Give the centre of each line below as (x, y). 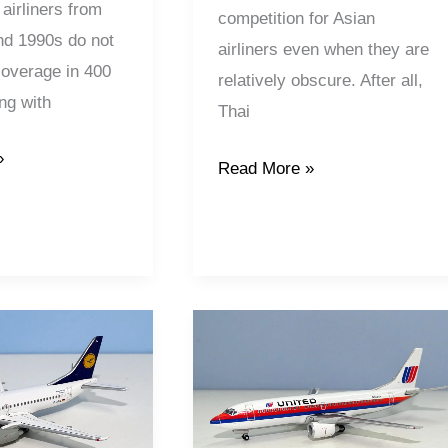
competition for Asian (297, 19)
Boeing (243, 418)
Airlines (245, 356)
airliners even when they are (324, 50)
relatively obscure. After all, (321, 81)
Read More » (266, 168)
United (241, 325)
